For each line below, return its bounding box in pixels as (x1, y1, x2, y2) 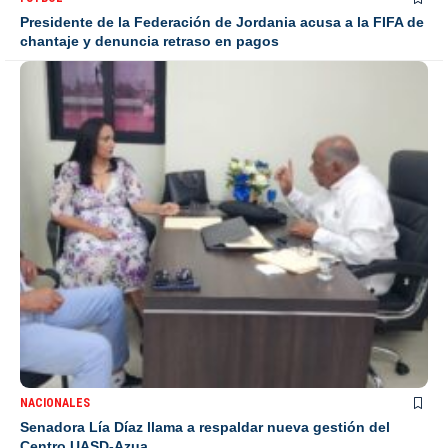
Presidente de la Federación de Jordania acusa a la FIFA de (20, 14, 424, 31)
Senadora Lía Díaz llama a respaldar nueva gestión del (20, 418, 390, 435)
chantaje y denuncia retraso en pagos (20, 33, 279, 50)
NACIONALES (20, 395, 90, 410)
